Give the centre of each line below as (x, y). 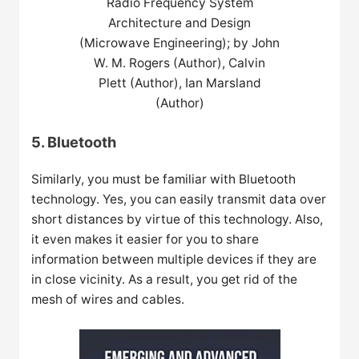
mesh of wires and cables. (108, 300)
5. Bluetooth (74, 142)
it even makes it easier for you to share (145, 240)
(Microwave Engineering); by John (179, 43)
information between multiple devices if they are (174, 260)
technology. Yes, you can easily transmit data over (179, 200)
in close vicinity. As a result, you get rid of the (165, 280)
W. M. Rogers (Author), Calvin (179, 63)
